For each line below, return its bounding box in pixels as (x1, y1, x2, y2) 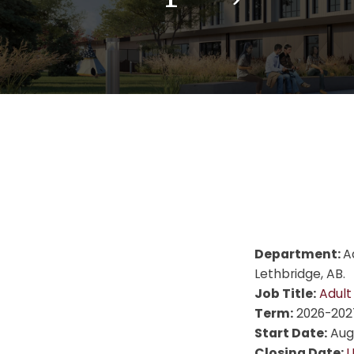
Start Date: (254, 323, 327, 342)
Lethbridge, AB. (254, 264, 345, 283)
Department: (254, 244, 343, 263)
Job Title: (254, 284, 316, 303)
